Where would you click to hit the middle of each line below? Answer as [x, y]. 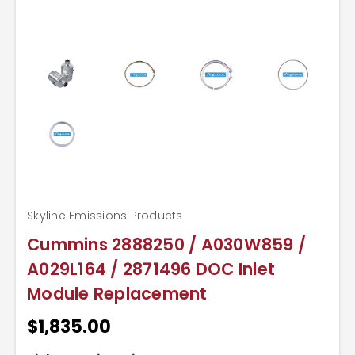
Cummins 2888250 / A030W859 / [166, 244]
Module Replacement [117, 293]
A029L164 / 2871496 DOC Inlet [151, 269]
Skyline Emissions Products [105, 215]
